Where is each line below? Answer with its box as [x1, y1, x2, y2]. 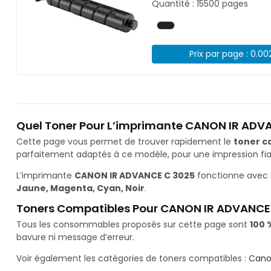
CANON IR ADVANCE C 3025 [74, 169, 195, 182]
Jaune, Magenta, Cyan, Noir [16, 182, 145, 195]
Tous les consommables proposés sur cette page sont [16, 218, 250, 231]
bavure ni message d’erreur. [16, 231, 134, 244]
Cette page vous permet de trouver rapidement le [16, 135, 233, 148]
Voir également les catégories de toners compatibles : [16, 252, 249, 265]
